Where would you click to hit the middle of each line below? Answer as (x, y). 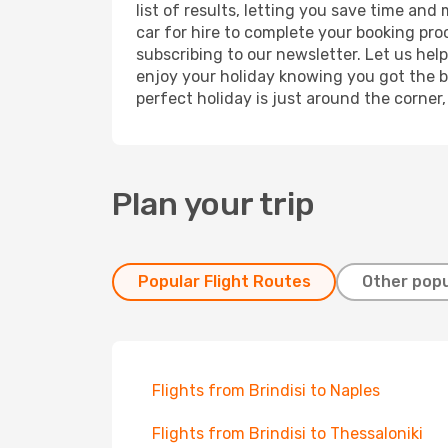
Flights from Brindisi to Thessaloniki (287, 433)
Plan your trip (213, 204)
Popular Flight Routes (224, 281)
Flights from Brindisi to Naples (266, 390)
